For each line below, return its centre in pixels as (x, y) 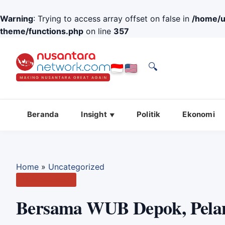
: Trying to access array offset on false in (113, 19)
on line (98, 31)
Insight (94, 114)
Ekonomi (199, 114)
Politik (149, 114)
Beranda (43, 114)
